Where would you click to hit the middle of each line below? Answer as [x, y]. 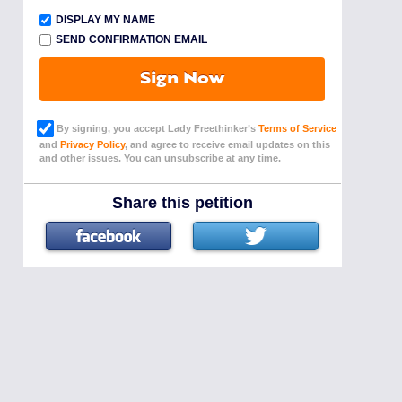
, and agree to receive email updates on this [228, 145]
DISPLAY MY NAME [106, 20]
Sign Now [183, 80]
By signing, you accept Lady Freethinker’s [155, 129]
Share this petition [182, 203]
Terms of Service [298, 129]
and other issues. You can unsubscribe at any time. [161, 158]
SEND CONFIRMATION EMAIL [132, 40]
